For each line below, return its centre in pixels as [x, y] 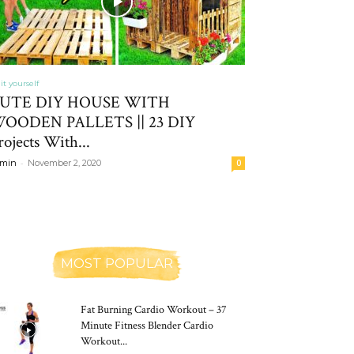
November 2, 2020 [64, 163]
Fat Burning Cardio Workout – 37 [154, 310]
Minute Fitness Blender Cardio [147, 326]
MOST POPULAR [117, 263]
